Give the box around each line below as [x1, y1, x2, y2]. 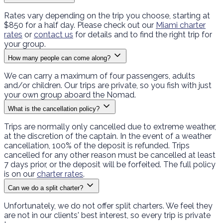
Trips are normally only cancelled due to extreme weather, [4, 121, 216, 131]
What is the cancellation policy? [8, 105, 100, 112]
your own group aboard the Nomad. [4, 90, 136, 100]
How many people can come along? [8, 54, 111, 62]
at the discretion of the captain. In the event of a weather [4, 131, 212, 141]
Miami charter [156, 20, 206, 30]
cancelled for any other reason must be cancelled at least [4, 150, 216, 160]
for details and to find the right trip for [73, 29, 212, 39]
